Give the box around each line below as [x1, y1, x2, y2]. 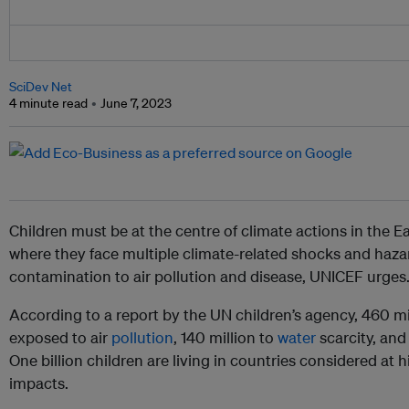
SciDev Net [9, 79, 72, 96]
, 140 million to [173, 328, 278, 348]
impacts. [9, 373, 68, 393]
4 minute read [9, 95, 88, 112]
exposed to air [9, 328, 111, 348]
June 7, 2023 [100, 95, 172, 112]
